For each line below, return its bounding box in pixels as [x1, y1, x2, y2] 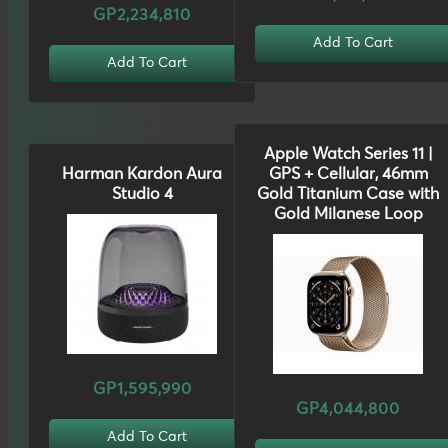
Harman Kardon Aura [62, 166, 222, 183]
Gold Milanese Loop [273, 206, 423, 223]
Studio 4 [111, 186, 173, 203]
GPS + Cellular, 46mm [268, 166, 428, 183]
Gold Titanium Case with [257, 186, 439, 203]
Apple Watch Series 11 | [263, 146, 433, 163]
